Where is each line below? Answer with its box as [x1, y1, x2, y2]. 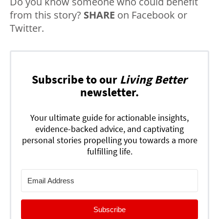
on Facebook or [115, 8, 187, 22]
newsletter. [80, 84, 139, 100]
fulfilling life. [87, 145, 132, 157]
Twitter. [10, 21, 44, 35]
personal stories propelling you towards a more [22, 134, 197, 146]
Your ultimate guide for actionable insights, [30, 111, 189, 123]
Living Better [120, 71, 187, 87]
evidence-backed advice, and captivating [35, 123, 184, 134]
